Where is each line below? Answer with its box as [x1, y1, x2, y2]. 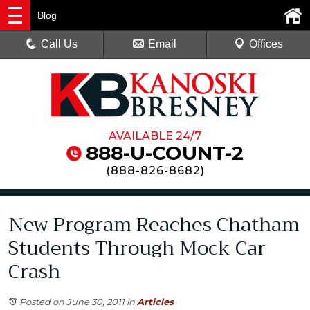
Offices [248, 38, 283, 50]
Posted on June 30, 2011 [19, 296, 125, 308]
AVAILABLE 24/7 [109, 129, 201, 143]
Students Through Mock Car [8, 231, 266, 266]
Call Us [41, 38, 78, 50]
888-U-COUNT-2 [86, 141, 244, 165]
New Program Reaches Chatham [8, 208, 300, 242]
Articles [137, 296, 174, 308]
